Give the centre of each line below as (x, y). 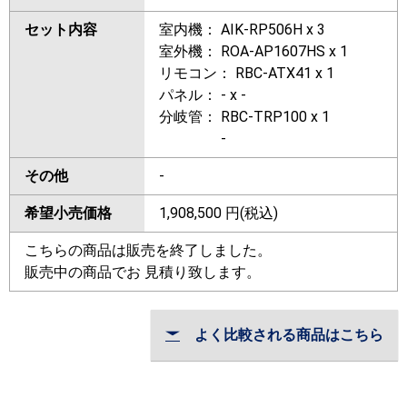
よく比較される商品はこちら (282, 335)
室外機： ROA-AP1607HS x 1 (253, 52)
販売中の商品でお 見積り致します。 (143, 273)
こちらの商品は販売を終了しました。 (148, 251)
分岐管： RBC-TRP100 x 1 (244, 117)
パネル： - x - (203, 95)
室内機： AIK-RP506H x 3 (242, 30)
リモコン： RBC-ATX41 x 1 (247, 74)
